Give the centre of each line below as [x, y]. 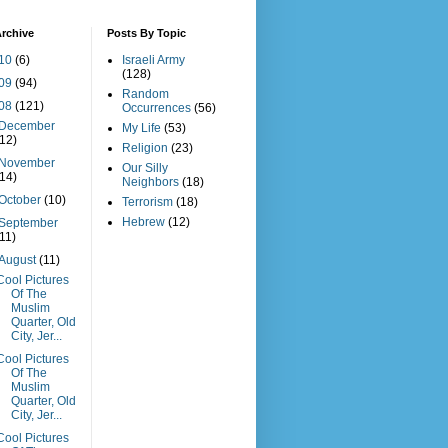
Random [145, 94]
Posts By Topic [146, 33]
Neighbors [150, 182]
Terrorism [147, 202]
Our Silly [145, 168]
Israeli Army [153, 60]
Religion [145, 148]
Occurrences [156, 108]
